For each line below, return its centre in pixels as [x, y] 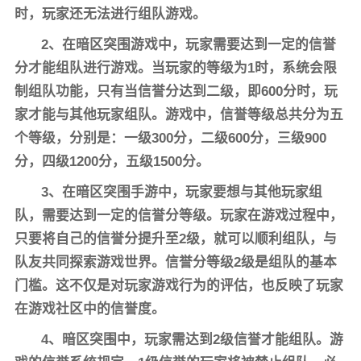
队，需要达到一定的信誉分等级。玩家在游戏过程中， [178, 215]
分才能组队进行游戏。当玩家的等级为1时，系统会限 [175, 68]
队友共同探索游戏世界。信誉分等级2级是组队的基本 [175, 262]
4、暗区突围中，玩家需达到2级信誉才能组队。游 [193, 339]
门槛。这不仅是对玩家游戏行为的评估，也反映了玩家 [178, 285]
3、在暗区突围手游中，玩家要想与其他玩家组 [182, 192]
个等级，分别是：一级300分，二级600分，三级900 [170, 138]
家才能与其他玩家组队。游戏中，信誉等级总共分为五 [178, 114]
